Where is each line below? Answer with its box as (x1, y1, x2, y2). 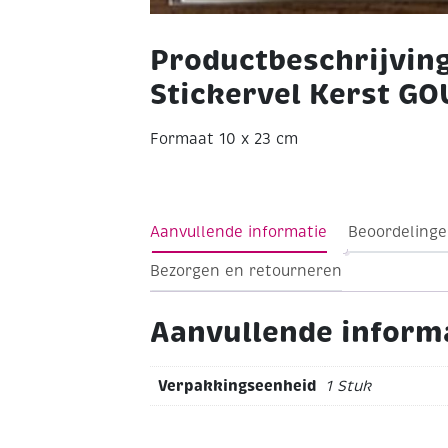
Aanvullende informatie (150, 223, 327, 242)
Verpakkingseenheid (158, 376, 317, 396)
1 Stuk (325, 377, 371, 396)
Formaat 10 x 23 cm (150, 129, 298, 148)
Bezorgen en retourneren (150, 262, 342, 281)
